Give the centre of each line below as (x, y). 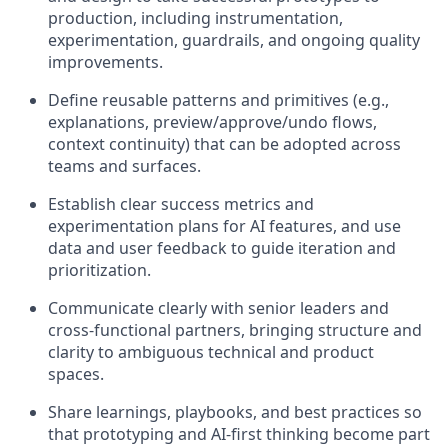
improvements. (105, 61)
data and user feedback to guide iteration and (222, 247)
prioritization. (99, 269)
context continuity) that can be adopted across (224, 143)
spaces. (76, 373)
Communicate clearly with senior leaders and (218, 307)
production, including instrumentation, (195, 17)
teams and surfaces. (124, 165)
